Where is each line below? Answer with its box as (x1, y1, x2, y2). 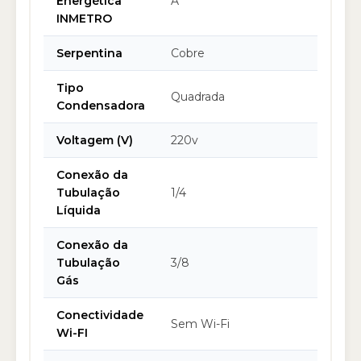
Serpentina (56, 46, 122, 60)
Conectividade (56, 308, 143, 322)
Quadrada (171, 89, 225, 104)
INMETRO (56, 11, 112, 26)
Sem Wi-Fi (171, 317, 230, 331)
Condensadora (56, 98, 145, 113)
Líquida (56, 203, 101, 218)
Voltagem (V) (56, 133, 133, 147)
